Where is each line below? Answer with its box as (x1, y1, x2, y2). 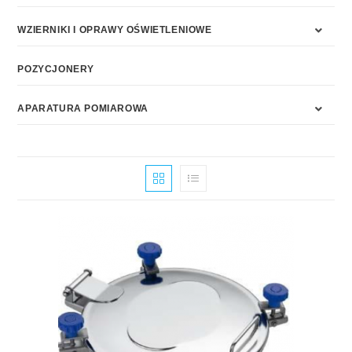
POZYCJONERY (17, 64, 95, 75)
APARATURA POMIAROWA (17, 103, 148, 114)
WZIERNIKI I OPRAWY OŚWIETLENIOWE (17, 24, 212, 35)
